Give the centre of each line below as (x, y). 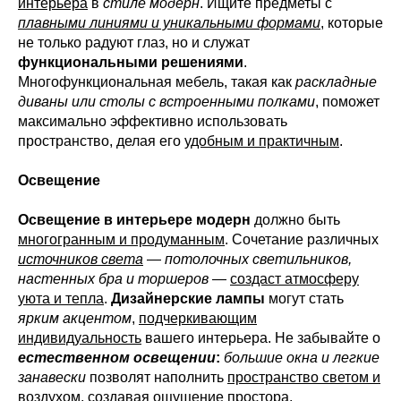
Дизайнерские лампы (188, 299)
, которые (352, 23)
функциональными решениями (131, 62)
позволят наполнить (157, 377)
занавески (52, 377)
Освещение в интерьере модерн (134, 220)
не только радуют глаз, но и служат (134, 43)
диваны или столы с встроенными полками (166, 102)
